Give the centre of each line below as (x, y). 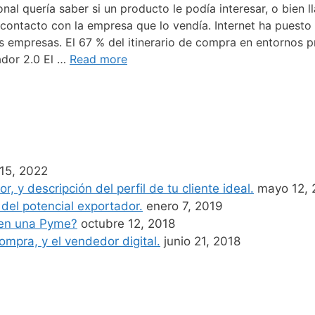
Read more (98, 59)
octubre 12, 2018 (128, 224)
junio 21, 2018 (202, 242)
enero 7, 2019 (185, 206)
